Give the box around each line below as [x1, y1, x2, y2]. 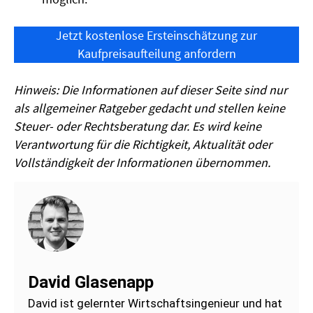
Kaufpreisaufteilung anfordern [77, 45, 236, 61]
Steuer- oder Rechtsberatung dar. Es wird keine [14, 117, 261, 134]
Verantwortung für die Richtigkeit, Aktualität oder [14, 136, 272, 152]
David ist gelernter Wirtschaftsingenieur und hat [28, 296, 282, 310]
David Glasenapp [28, 272, 154, 292]
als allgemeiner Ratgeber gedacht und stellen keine [14, 99, 285, 116]
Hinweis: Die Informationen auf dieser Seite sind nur [14, 81, 287, 98]
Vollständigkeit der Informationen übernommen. [14, 154, 270, 170]
